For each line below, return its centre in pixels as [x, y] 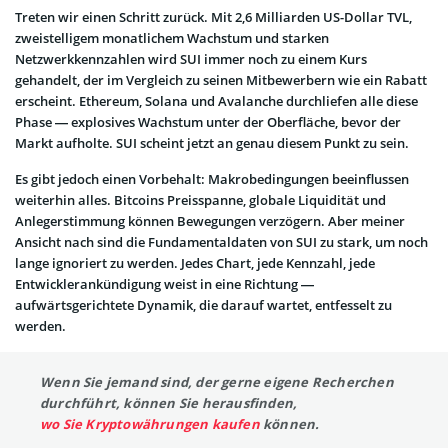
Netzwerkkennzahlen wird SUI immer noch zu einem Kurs [191, 59]
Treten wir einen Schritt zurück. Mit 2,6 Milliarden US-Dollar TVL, [213, 17]
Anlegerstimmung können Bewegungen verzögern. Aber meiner [210, 221]
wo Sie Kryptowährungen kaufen [150, 424]
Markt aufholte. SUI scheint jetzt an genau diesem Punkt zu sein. [212, 143]
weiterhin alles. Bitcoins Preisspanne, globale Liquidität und [200, 200]
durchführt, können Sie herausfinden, [169, 403]
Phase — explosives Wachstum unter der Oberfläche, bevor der [208, 122]
